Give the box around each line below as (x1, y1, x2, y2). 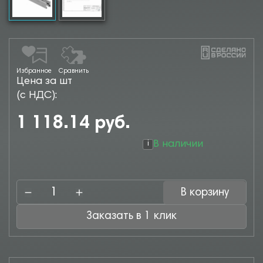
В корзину (180, 187, 229, 198)
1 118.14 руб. (16, 114, 130, 133)
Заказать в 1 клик (154, 211, 177, 222)
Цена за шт (16, 76, 72, 87)
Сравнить (59, 68, 89, 75)
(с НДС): (16, 90, 57, 101)
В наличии (153, 139, 203, 150)
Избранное (16, 68, 52, 75)
